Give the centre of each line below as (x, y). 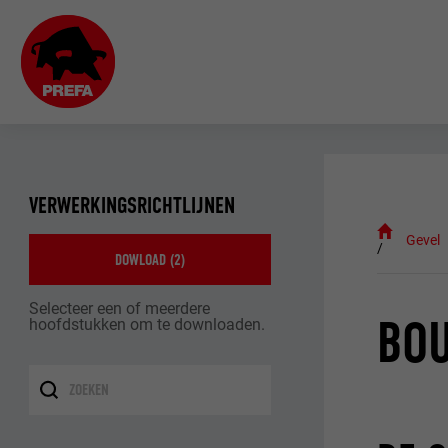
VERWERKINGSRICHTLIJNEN (132, 205)
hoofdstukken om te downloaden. (147, 324)
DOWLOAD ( (145, 259)
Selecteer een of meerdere (120, 308)
